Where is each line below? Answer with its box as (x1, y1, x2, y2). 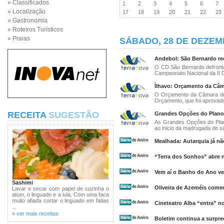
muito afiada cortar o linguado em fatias (12, 197, 109, 203)
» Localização (7, 8, 45, 15)
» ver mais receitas (12, 210, 58, 216)
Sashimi (12, 179, 33, 185)
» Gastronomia (7, 17, 47, 24)
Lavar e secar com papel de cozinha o (12, 185, 109, 191)
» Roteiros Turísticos (7, 26, 63, 33)
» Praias (7, 35, 30, 42)
